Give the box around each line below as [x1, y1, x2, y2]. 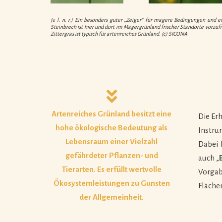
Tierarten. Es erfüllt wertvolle [61, 165, 162, 173]
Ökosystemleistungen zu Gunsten [53, 178, 170, 187]
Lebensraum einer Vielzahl [65, 137, 158, 146]
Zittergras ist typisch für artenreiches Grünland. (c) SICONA [51, 30, 187, 37]
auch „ [198, 153, 220, 162]
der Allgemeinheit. [79, 192, 144, 201]
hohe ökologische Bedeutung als [55, 123, 168, 132]
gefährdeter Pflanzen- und [65, 151, 158, 160]
